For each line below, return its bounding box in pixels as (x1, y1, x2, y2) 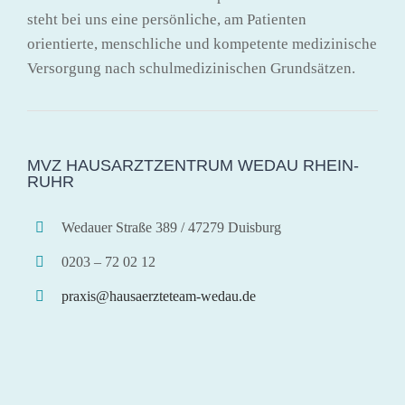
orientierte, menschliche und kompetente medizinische (27, 35, 377, 52)
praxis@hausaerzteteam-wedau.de (61, 288, 257, 305)
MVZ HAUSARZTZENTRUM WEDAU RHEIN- (27, 156, 359, 174)
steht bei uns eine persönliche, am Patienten (27, 11, 306, 28)
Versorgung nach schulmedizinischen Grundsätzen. (27, 60, 355, 77)
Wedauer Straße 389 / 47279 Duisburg (61, 220, 282, 235)
